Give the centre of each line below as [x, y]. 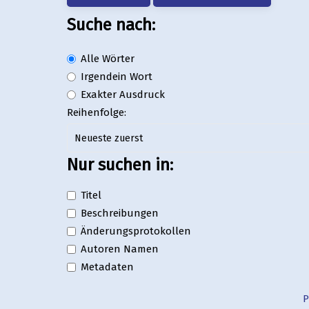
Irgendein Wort [117, 77]
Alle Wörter [108, 59]
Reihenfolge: [97, 113]
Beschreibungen [120, 213]
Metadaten [107, 267]
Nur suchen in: [120, 165]
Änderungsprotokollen [136, 231]
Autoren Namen [120, 249]
